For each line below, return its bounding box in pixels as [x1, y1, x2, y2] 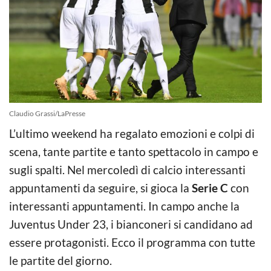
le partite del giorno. [9, 253, 112, 267]
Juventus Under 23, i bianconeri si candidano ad [9, 217, 253, 231]
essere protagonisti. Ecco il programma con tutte [9, 235, 255, 249]
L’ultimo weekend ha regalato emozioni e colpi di [9, 126, 255, 140]
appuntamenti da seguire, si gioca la [9, 180, 192, 195]
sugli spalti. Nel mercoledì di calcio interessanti [9, 162, 246, 177]
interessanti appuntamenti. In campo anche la [9, 198, 240, 213]
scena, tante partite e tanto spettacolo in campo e [9, 144, 258, 158]
